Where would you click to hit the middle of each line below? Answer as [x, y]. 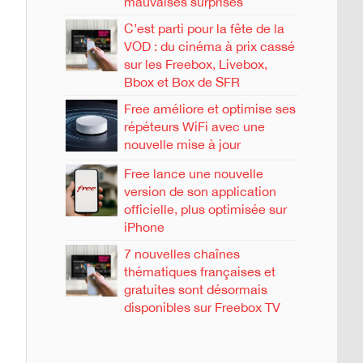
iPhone [144, 226]
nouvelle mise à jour [182, 144]
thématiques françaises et [200, 271]
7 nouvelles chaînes [182, 253]
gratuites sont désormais [196, 289]
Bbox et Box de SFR [182, 81]
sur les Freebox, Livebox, [196, 64]
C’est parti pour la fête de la [204, 28]
